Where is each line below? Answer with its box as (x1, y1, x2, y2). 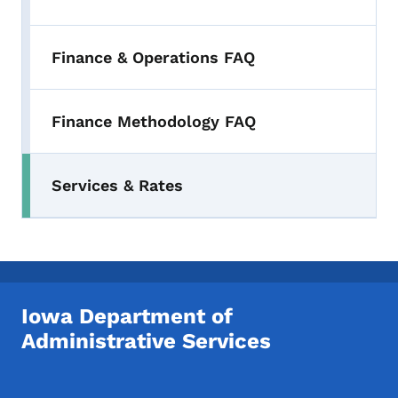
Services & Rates (52, 175, 183, 195)
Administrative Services (21, 328, 271, 354)
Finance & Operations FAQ (52, 47, 255, 67)
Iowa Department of (21, 303, 233, 329)
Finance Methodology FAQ (52, 111, 256, 131)
